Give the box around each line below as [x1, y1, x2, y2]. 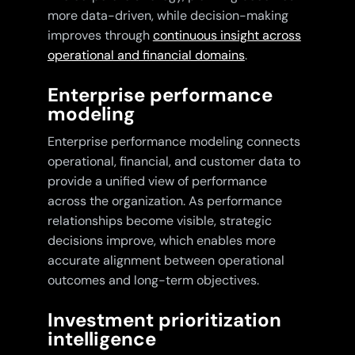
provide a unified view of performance [47, 173, 267, 190]
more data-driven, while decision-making [47, 7, 288, 25]
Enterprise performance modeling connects [47, 133, 300, 151]
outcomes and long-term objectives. [47, 272, 259, 289]
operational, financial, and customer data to [47, 153, 300, 170]
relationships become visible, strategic [47, 212, 272, 230]
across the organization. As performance [47, 193, 282, 210]
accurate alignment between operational [47, 252, 284, 269]
